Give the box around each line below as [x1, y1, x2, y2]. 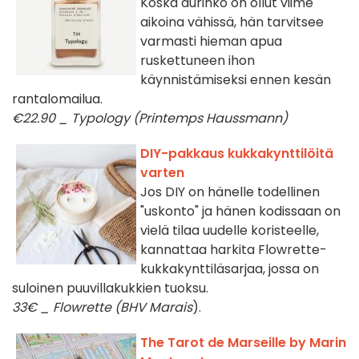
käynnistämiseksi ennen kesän [140, 71, 331, 90]
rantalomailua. [12, 90, 103, 109]
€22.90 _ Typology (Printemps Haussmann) [12, 109, 288, 128]
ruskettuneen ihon [140, 51, 255, 71]
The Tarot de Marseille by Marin [140, 333, 346, 353]
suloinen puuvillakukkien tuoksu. [12, 279, 208, 298]
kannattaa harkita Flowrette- [140, 240, 327, 260]
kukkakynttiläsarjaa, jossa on [140, 260, 319, 279]
